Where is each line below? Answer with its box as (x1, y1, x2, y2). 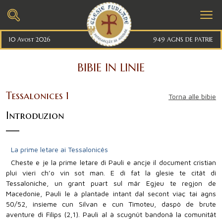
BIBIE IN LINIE (77, 61, 145, 74)
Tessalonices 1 (6, 90, 69, 102)
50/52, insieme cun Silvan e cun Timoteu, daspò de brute (6, 200, 216, 208)
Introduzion (6, 110, 64, 122)
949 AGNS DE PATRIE (153, 36, 213, 43)
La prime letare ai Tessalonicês (11, 145, 108, 154)
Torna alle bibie (168, 92, 216, 101)
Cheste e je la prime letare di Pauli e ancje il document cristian (11, 158, 216, 166)
